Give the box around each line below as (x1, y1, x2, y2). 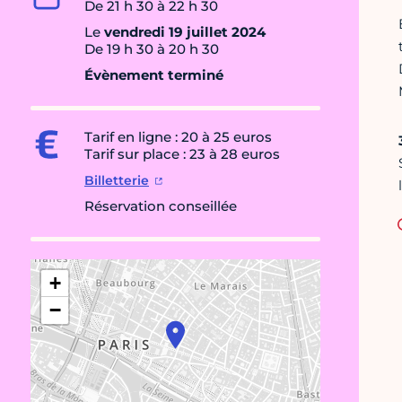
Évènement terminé (84, 66, 223, 84)
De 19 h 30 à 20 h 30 (84, 40, 219, 58)
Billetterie (84, 172, 149, 189)
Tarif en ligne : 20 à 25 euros (84, 128, 272, 146)
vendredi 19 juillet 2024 (104, 23, 266, 41)
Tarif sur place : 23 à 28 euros (84, 145, 280, 163)
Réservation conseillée (84, 197, 237, 215)
